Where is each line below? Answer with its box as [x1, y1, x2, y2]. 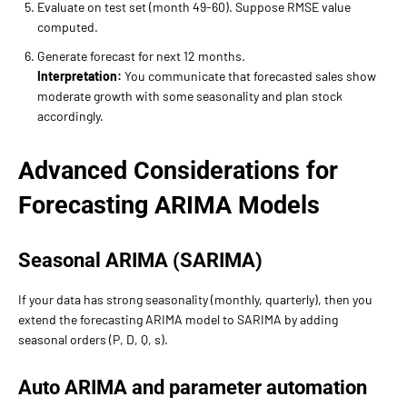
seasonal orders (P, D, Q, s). [18, 331, 168, 347]
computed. [37, 18, 98, 35]
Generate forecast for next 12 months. [37, 47, 245, 64]
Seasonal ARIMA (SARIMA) [18, 248, 263, 272]
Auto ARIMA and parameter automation [18, 375, 367, 399]
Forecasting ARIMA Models [18, 190, 320, 220]
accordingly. [37, 107, 104, 124]
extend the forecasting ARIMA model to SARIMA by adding [18, 311, 338, 327]
